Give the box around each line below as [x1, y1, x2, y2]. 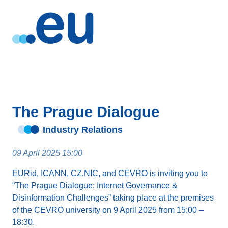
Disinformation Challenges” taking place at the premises [12, 193, 214, 202]
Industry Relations [42, 125, 123, 135]
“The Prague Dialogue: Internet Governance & [12, 181, 178, 190]
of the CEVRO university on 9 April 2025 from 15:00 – [12, 206, 204, 214]
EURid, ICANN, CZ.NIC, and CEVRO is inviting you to [12, 169, 208, 178]
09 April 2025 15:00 [12, 149, 82, 157]
